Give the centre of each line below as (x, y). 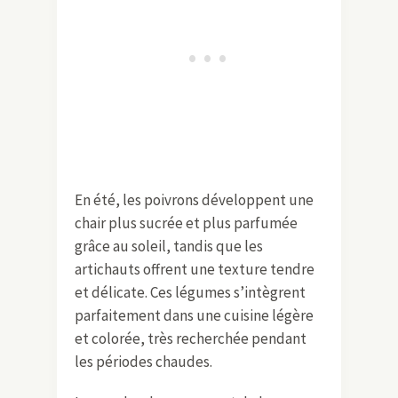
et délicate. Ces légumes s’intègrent (190, 292)
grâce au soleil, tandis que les (169, 246)
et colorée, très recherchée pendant (191, 338)
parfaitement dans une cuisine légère (194, 315)
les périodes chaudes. (143, 361)
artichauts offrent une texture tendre (195, 269)
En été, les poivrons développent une (194, 199)
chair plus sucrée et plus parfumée (186, 223)
